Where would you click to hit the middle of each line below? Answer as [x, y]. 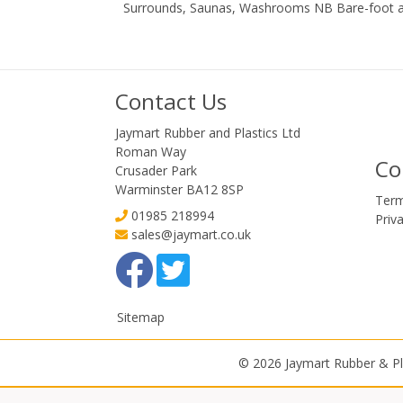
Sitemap [140, 317]
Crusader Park [156, 170]
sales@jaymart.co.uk [191, 234]
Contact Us [170, 101]
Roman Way [150, 151]
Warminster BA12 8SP [179, 189]
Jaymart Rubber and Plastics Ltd [207, 132]
